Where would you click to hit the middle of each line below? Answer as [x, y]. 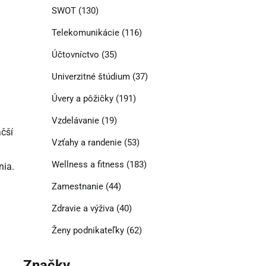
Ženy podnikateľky [88, 231]
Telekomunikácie [85, 33]
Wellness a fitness [88, 165]
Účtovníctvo [75, 55]
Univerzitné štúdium [91, 77]
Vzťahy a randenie [86, 143]
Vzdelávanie [75, 121]
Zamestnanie [77, 187]
